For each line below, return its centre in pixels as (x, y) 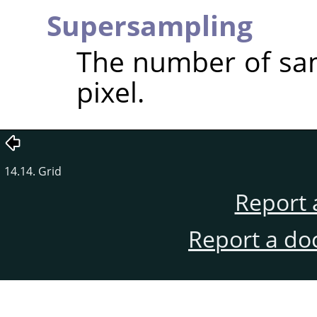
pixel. (110, 91)
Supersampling (150, 25)
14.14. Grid (33, 171)
